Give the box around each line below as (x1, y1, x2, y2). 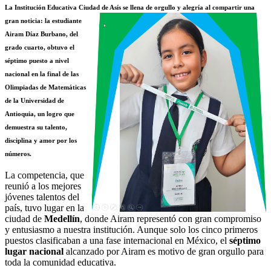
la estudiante (45, 16, 82, 24)
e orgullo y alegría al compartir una (149, 3, 255, 11)
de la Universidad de (5, 96, 64, 104)
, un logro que (34, 109, 74, 117)
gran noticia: (5, 16, 45, 24)
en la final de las (30, 70, 79, 77)
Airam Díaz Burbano (5, 30, 66, 38)
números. (5, 149, 31, 157)
